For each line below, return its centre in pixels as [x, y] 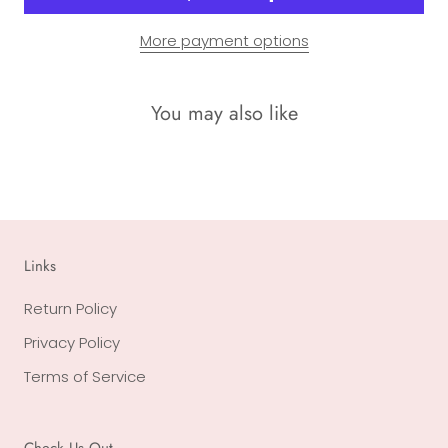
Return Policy [70, 308]
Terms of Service [85, 376]
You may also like [224, 113]
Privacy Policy [72, 342]
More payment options [224, 41]
